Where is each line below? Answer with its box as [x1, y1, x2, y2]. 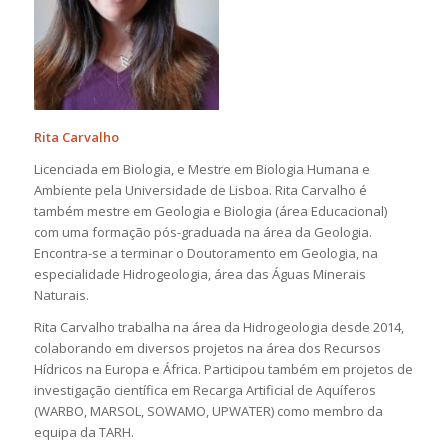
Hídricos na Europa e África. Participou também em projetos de [33, 360, 413, 379]
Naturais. [33, 286, 89, 305]
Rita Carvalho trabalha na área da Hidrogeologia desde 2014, [33, 318, 404, 337]
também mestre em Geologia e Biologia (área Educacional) [33, 202, 387, 221]
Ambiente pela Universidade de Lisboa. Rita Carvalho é [33, 181, 367, 200]
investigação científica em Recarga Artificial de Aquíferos [33, 381, 376, 400]
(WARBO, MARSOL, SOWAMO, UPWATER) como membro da [33, 402, 383, 421]
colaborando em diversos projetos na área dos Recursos [33, 339, 381, 358]
